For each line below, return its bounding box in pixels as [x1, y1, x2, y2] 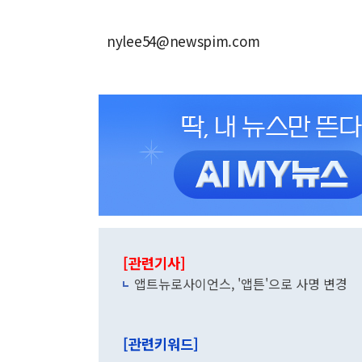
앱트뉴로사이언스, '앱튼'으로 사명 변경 [134, 274, 347, 293]
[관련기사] [123, 253, 186, 273]
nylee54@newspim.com [107, 31, 260, 51]
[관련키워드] [123, 334, 199, 354]
